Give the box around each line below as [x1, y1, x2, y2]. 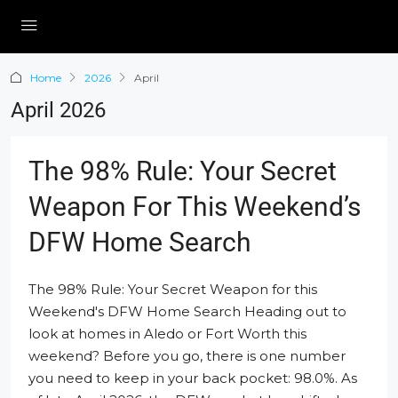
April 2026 [11, 98, 106, 123]
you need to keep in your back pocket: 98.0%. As [28, 370, 357, 386]
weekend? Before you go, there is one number [28, 347, 346, 364]
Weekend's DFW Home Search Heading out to [28, 303, 346, 320]
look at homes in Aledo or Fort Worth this [28, 325, 306, 342]
